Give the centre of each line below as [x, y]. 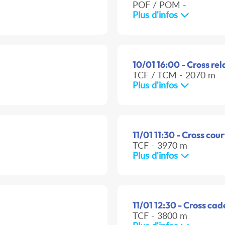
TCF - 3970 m [160, 145]
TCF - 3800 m [160, 216]
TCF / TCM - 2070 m [174, 75]
